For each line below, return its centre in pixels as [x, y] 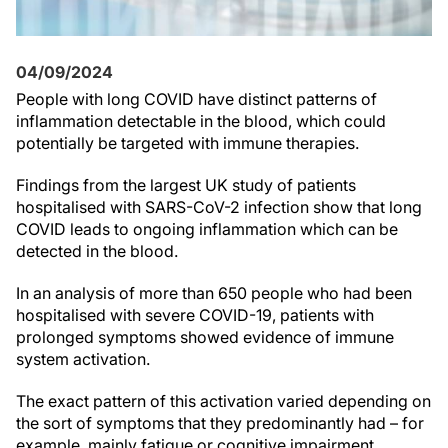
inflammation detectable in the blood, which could [201, 121]
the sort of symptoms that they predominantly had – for [220, 423]
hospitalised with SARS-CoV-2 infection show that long [219, 207]
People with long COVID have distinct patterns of [196, 99]
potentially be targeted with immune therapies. [187, 143]
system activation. [83, 359]
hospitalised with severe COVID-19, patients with [195, 315]
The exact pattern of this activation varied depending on [223, 401]
